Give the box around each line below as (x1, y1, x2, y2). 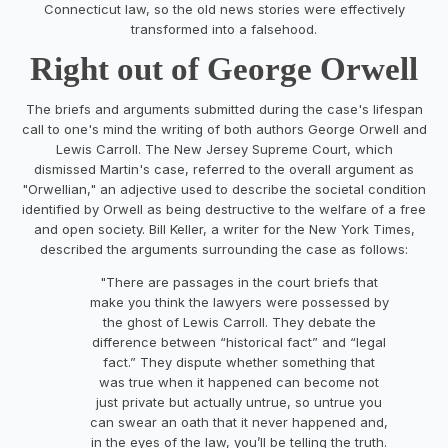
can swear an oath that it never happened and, (90, 413, 388, 430)
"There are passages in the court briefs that (100, 273, 378, 290)
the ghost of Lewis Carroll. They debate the (102, 313, 376, 330)
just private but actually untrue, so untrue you (96, 393, 382, 410)
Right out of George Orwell (30, 50, 418, 87)
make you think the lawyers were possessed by (89, 293, 389, 310)
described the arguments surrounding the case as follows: (40, 240, 408, 257)
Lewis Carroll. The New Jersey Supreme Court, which (55, 140, 393, 157)
